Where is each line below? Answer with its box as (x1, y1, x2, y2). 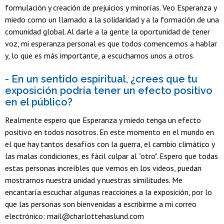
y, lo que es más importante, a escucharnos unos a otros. (5, 50, 194, 61)
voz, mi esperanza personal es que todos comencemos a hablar (5, 38, 217, 49)
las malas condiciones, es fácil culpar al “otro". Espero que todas (5, 150, 218, 161)
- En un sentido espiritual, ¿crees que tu (5, 73, 197, 85)
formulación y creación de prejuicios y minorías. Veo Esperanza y (5, 2, 216, 13)
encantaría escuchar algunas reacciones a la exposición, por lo (5, 186, 212, 197)
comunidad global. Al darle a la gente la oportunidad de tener (5, 26, 210, 37)
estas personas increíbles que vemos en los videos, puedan (5, 162, 201, 173)
